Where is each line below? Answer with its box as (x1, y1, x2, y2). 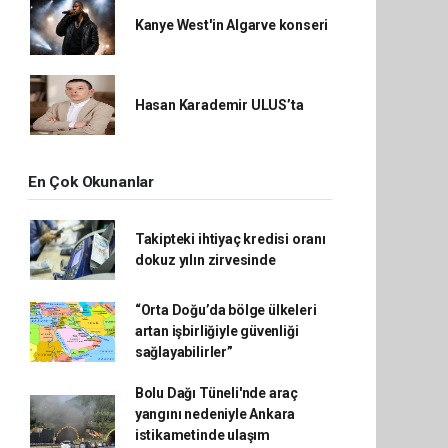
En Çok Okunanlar (28, 173, 154, 191)
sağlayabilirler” (134, 344, 233, 360)
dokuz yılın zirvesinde (134, 252, 276, 268)
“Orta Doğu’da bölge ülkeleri (134, 302, 317, 318)
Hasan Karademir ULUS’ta (134, 96, 304, 113)
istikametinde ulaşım (134, 427, 270, 443)
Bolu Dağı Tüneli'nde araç (134, 385, 299, 401)
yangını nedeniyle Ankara (134, 406, 296, 422)
